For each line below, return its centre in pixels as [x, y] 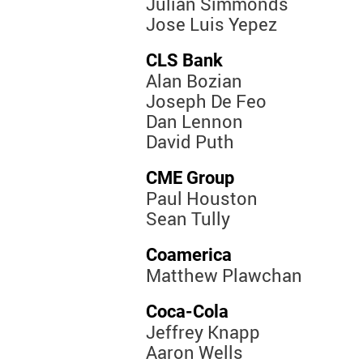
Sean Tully [188, 219]
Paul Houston [202, 199]
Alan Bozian [194, 81]
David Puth [190, 142]
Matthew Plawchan [224, 275]
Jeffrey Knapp [203, 332]
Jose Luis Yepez [211, 24]
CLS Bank [184, 61]
